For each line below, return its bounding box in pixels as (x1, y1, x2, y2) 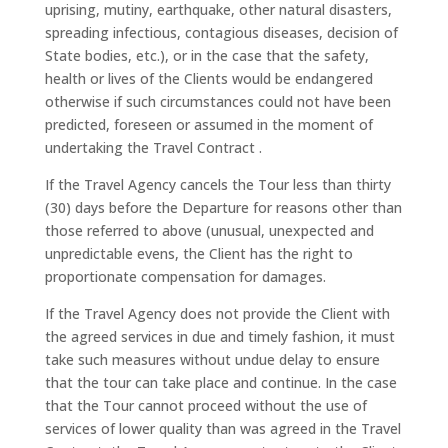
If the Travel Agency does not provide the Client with (44, 304, 390, 323)
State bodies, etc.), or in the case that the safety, (44, 46, 369, 65)
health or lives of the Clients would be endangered (44, 69, 373, 88)
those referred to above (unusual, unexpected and (44, 221, 374, 240)
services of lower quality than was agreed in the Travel (44, 419, 401, 438)
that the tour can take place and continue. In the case (44, 373, 397, 392)
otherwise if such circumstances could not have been (44, 92, 391, 111)
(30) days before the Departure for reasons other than (44, 198, 402, 217)
